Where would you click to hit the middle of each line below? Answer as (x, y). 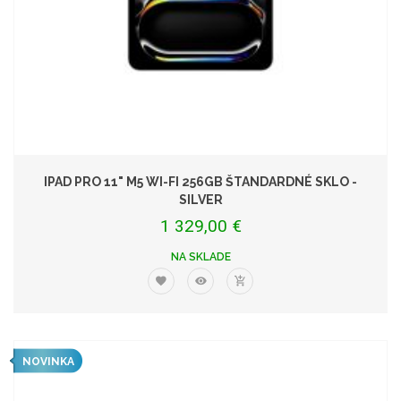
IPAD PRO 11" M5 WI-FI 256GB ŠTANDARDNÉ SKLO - (200, 181)
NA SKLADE (200, 257)
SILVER (200, 199)
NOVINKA (48, 362)
